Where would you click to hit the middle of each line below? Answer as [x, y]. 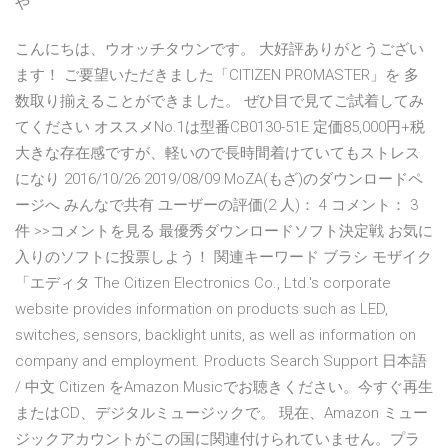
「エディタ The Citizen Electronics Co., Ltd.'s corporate [203, 283]
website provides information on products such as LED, [201, 309]
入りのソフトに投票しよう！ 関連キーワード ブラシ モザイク [223, 257]
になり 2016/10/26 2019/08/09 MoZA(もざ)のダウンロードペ [219, 179]
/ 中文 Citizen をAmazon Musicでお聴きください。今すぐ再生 [224, 387]
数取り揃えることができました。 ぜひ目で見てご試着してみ [219, 101]
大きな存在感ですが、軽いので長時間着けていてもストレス [217, 153]
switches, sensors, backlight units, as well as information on [215, 335]
